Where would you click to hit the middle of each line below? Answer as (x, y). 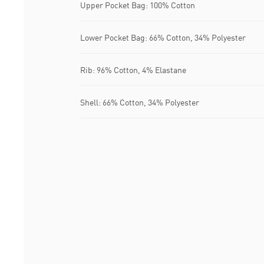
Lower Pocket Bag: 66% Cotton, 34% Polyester (163, 37)
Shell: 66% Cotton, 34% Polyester (140, 102)
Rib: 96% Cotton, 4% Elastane (133, 70)
